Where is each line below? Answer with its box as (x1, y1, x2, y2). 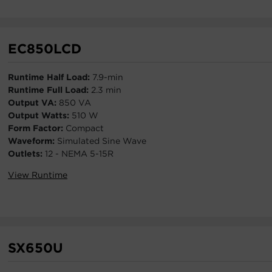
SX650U (8, 240, 63, 256)
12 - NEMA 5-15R (45, 149, 114, 158)
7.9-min (92, 72, 123, 82)
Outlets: (8, 149, 45, 158)
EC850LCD (8, 41, 81, 56)
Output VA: (8, 98, 59, 107)
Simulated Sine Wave (57, 136, 146, 146)
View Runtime (8, 170, 67, 180)
